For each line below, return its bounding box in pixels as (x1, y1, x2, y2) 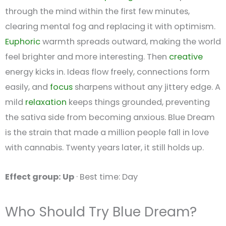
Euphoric (5, 35, 40, 47)
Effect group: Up (5, 171, 74, 183)
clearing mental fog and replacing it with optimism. (5, 20, 215, 32)
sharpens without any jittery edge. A (73, 81, 220, 93)
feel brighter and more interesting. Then (5, 50, 169, 63)
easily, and (5, 81, 50, 93)
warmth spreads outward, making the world (40, 35, 221, 47)
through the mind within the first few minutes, (5, 5, 190, 17)
